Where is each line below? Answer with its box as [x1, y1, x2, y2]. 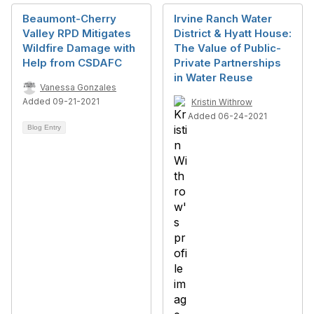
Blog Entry [27, 123, 61, 131]
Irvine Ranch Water [174, 12, 272, 25]
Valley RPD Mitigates [22, 27, 131, 40]
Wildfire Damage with [22, 41, 135, 55]
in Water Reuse [174, 71, 253, 84]
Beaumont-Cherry [22, 12, 116, 25]
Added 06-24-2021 [188, 111, 267, 121]
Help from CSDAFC [22, 56, 122, 69]
